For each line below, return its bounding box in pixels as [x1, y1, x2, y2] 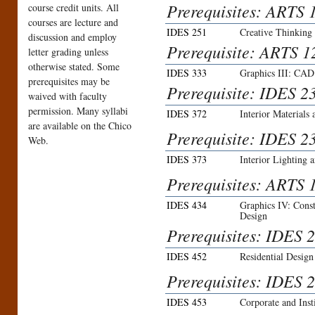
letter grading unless [28, 45, 108, 59]
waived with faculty [28, 89, 107, 103]
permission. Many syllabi [28, 104, 128, 118]
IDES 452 [167, 250, 207, 264]
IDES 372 [167, 107, 207, 121]
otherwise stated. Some [28, 60, 120, 74]
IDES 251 [167, 25, 207, 39]
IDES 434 [167, 198, 207, 212]
